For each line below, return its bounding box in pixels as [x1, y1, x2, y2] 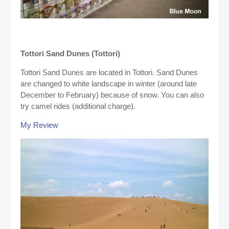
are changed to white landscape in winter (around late [20, 79, 197, 88]
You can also [161, 90, 204, 100]
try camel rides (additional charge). [20, 102, 138, 111]
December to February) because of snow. [20, 90, 161, 100]
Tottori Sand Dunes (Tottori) [20, 49, 120, 58]
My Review [20, 121, 58, 130]
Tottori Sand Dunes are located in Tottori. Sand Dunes [20, 68, 198, 77]
